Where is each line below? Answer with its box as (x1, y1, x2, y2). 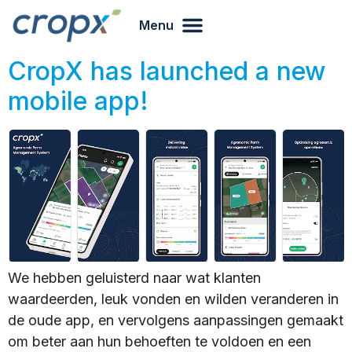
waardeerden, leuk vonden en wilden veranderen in (8, 291, 339, 308)
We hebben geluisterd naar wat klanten (8, 269, 261, 287)
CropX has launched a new (8, 56, 326, 86)
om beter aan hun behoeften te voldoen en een (8, 333, 311, 350)
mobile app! (8, 86, 148, 116)
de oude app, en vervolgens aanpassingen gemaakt (8, 312, 343, 329)
